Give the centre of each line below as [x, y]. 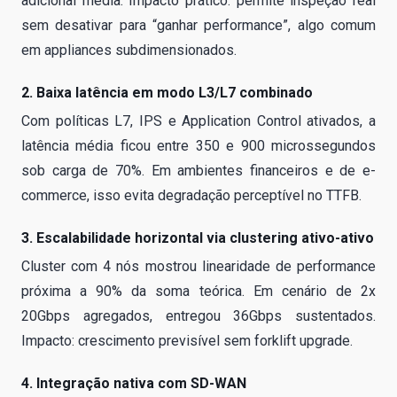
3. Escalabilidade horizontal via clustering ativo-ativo [198, 237]
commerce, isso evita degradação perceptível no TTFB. [191, 195]
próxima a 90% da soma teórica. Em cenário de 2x [198, 291]
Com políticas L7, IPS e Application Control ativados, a [198, 121]
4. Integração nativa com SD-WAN [134, 383]
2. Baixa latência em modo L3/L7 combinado [167, 92]
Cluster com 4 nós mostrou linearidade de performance [198, 266]
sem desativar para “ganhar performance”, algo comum [198, 25]
